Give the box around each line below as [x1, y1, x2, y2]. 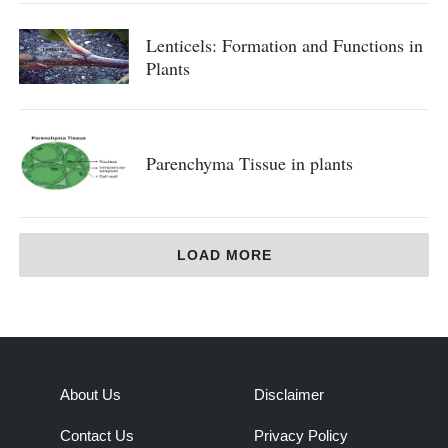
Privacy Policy [254, 427, 348, 445]
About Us [60, 386, 121, 404]
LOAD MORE [176, 247, 272, 264]
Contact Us [60, 427, 134, 445]
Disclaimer [254, 386, 324, 404]
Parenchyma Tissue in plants [145, 151, 353, 176]
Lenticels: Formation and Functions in [145, 32, 423, 57]
